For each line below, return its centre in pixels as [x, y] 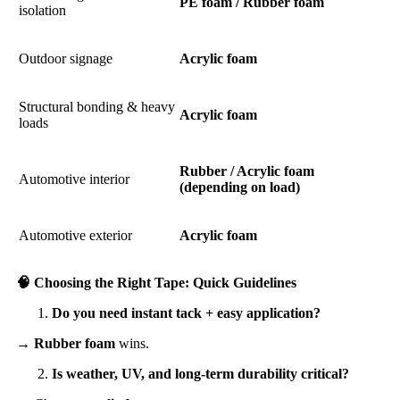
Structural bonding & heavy [97, 106]
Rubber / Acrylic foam [247, 171]
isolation [42, 10]
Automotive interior [74, 179]
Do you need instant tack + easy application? [186, 312]
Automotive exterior [75, 235]
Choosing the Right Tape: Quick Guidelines [163, 282]
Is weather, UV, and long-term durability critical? [200, 373]
